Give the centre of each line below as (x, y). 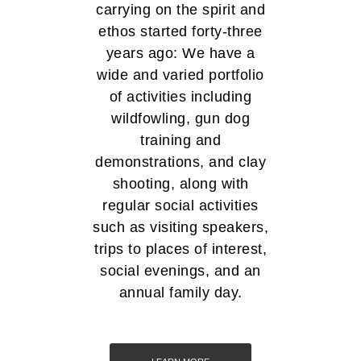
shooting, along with (180, 184)
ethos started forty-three (180, 32)
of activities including (180, 97)
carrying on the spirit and (180, 10)
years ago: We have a (180, 54)
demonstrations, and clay (180, 162)
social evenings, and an (180, 271)
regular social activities (180, 206)
